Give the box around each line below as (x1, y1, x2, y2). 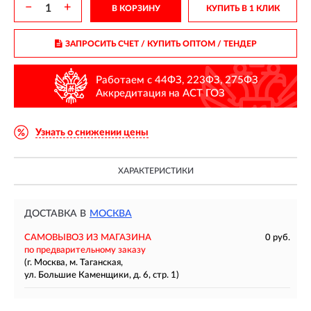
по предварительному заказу (24, 246, 146, 255)
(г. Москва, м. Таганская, (24, 258, 123, 267)
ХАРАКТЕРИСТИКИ (117, 167, 194, 175)
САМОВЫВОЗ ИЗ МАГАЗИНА (24, 233, 151, 242)
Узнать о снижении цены (35, 127, 149, 137)
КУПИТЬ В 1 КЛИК (205, 4, 280, 12)
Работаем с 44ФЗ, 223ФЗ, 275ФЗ (96, 74, 258, 85)
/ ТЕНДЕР (215, 40, 257, 48)
